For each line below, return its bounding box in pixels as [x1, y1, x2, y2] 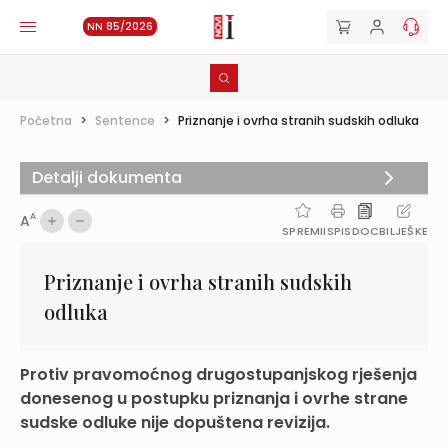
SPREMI [282, 223, 324, 239]
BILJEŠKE [379, 223, 428, 239]
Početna [20, 112, 72, 129]
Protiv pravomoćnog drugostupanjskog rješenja [20, 363, 417, 386]
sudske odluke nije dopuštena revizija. [20, 411, 330, 434]
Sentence [95, 112, 155, 129]
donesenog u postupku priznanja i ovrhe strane [20, 387, 408, 410]
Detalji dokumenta [32, 166, 182, 189]
